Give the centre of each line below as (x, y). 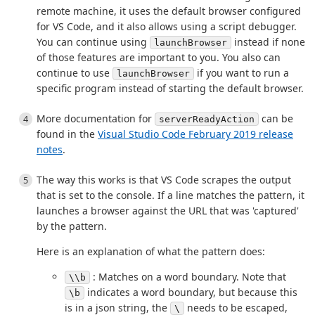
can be (276, 118)
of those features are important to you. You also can (159, 57)
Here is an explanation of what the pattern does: (151, 251)
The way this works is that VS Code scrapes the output (164, 179)
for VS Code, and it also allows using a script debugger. (167, 26)
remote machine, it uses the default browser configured (169, 11)
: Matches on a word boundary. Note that (188, 276)
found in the (67, 134)
